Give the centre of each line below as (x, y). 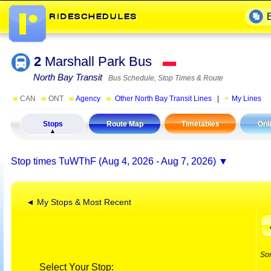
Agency (87, 99)
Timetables (200, 124)
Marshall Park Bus (100, 61)
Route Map (125, 124)
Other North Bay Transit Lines (162, 99)
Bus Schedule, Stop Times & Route (164, 78)
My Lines (247, 99)
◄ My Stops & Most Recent (79, 202)
